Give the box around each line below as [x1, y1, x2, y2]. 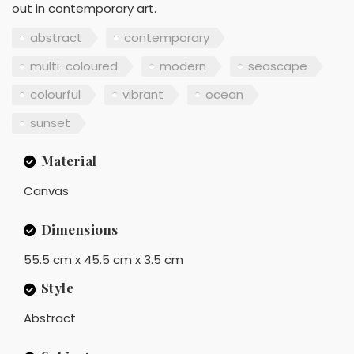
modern [160, 58, 206, 75]
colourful [30, 86, 81, 104]
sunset [30, 115, 70, 132]
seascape [248, 58, 307, 75]
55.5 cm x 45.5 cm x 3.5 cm [24, 250, 183, 268]
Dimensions [40, 220, 119, 238]
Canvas [24, 182, 69, 199]
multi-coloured [30, 58, 118, 75]
